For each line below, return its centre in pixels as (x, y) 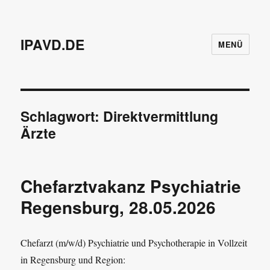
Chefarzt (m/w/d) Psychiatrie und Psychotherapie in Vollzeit (134, 243)
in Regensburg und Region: (73, 259)
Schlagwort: (62, 116)
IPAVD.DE (53, 44)
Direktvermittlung (161, 116)
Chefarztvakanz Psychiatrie (131, 186)
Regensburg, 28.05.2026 (118, 207)
